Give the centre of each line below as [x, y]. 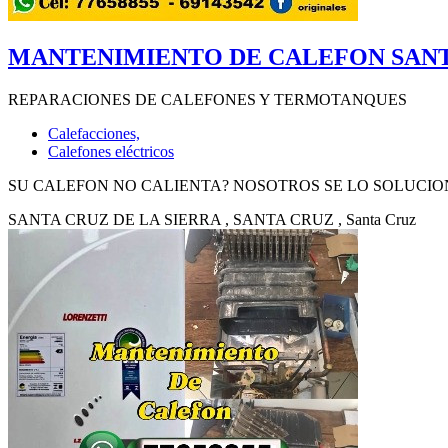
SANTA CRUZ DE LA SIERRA [114, 220]
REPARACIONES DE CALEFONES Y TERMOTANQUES [207, 100]
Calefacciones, [94, 134]
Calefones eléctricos [111, 152]
